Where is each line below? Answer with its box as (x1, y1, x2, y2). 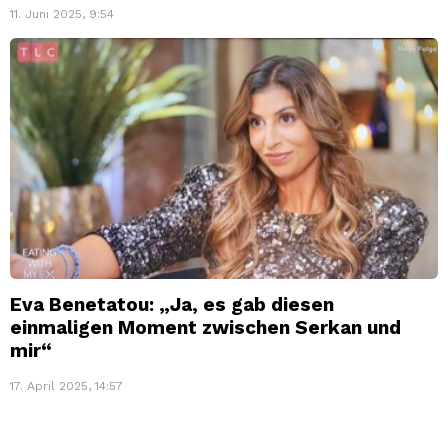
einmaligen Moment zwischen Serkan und (10, 316, 401, 340)
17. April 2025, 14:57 (10, 379, 123, 394)
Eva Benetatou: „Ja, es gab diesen (10, 293, 334, 317)
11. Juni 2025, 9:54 (10, 7, 114, 22)
